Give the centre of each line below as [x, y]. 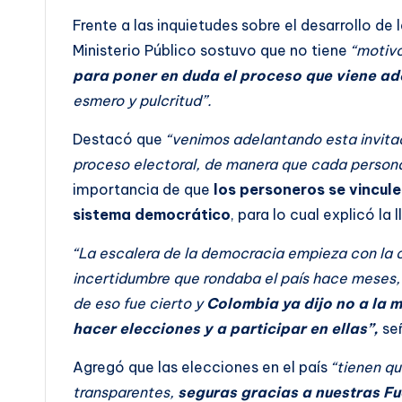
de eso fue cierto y [138, 303]
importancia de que [143, 189]
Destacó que [118, 139]
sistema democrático [152, 214]
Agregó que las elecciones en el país [202, 367]
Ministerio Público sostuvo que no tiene [212, 50]
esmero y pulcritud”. [142, 100]
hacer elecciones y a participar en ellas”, [226, 328]
